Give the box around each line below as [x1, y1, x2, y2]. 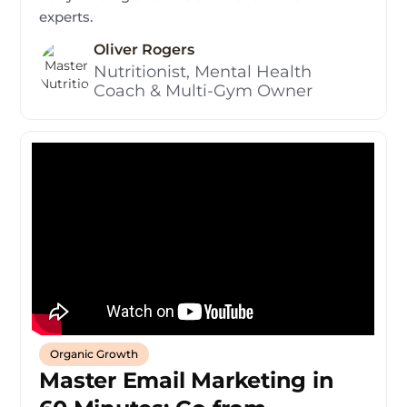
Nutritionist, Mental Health [94, 62, 313, 83]
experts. [39, 8, 94, 26]
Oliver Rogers [94, 41, 195, 59]
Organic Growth [50, 347, 139, 362]
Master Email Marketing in [39, 367, 334, 394]
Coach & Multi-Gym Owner [94, 81, 313, 102]
